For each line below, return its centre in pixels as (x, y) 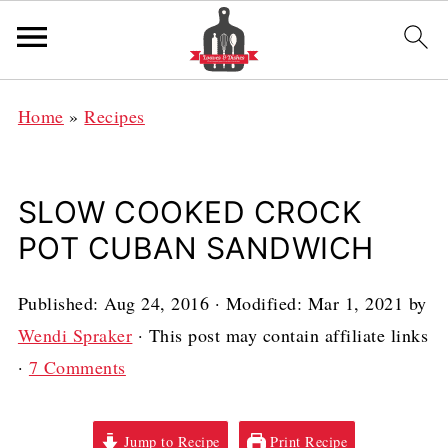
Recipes (114, 116)
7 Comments (77, 367)
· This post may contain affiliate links (280, 335)
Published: (61, 303)
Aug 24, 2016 (157, 303)
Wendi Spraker (75, 335)
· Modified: (258, 303)
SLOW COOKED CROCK (190, 212)
